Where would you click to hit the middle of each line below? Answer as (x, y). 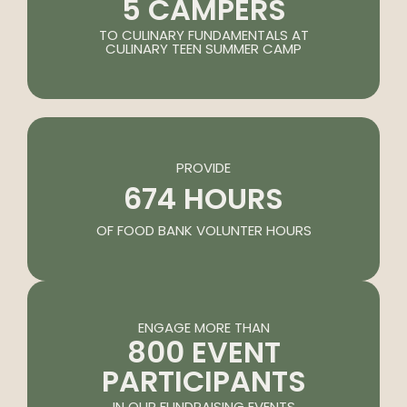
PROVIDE (203, 168)
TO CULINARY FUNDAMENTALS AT (203, 35)
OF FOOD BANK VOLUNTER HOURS (203, 231)
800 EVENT (203, 352)
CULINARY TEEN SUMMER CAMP (203, 49)
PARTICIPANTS (203, 382)
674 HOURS (203, 199)
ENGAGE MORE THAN (203, 328)
